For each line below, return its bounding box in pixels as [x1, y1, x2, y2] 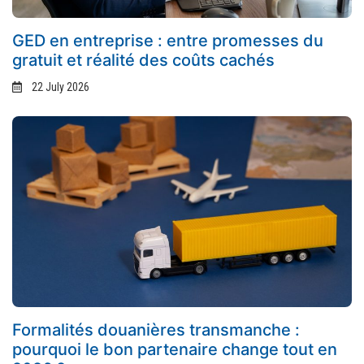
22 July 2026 [32, 80, 90, 93]
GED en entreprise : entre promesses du [12, 30, 323, 50]
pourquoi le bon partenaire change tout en [12, 340, 337, 360]
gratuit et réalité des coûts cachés [12, 50, 275, 70]
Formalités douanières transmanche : [12, 320, 300, 340]
